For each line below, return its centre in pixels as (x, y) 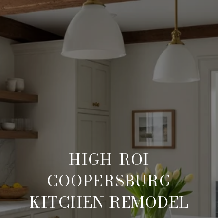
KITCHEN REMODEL (109, 202)
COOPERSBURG (109, 181)
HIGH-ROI (109, 159)
